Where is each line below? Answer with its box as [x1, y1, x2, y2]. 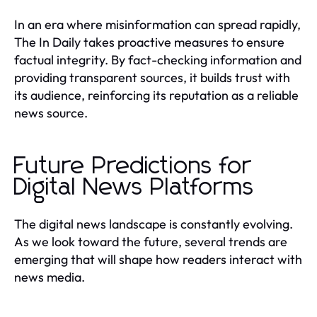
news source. [14, 104, 88, 121]
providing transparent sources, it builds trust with [14, 69, 290, 86]
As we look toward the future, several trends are [14, 233, 287, 250]
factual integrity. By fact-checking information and [14, 51, 301, 68]
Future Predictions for [14, 154, 252, 178]
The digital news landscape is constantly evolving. [14, 215, 293, 232]
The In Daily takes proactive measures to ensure [14, 33, 284, 50]
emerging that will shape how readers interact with [14, 250, 302, 267]
